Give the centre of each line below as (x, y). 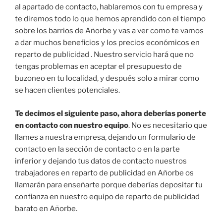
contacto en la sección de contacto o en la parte (97, 149)
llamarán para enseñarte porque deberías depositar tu (109, 185)
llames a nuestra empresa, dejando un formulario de (105, 137)
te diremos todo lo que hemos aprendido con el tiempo (110, 19)
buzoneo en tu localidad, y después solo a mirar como (107, 79)
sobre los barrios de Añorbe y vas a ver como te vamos (109, 31)
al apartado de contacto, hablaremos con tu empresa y (109, 7)
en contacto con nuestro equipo (72, 125)
